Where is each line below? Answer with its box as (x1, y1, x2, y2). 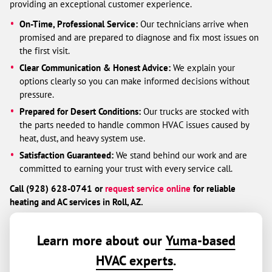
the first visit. (19, 44, 70, 56)
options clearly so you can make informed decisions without (19, 75, 250, 87)
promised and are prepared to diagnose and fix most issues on (19, 31, 259, 43)
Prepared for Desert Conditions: (19, 105, 141, 117)
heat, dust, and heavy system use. (19, 132, 146, 144)
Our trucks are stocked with (141, 105, 250, 117)
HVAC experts (96, 251, 173, 269)
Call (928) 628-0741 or (10, 182, 105, 194)
